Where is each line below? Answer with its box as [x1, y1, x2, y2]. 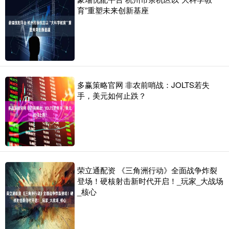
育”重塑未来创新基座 [77, 5, 149, 16]
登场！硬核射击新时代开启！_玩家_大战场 [77, 175, 223, 187]
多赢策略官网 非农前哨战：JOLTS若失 [77, 79, 210, 90]
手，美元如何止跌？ [77, 90, 146, 101]
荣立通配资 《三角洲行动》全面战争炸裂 [77, 165, 217, 176]
